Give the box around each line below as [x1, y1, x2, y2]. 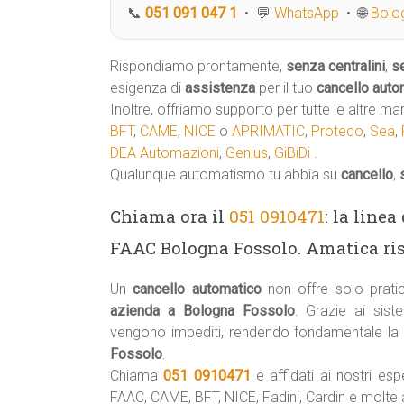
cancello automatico [133, 280, 262, 298]
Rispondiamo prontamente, [110, 58, 286, 75]
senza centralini [286, 58, 385, 75]
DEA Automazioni [110, 144, 219, 161]
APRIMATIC [232, 123, 305, 140]
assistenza [185, 79, 255, 96]
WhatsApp [274, 5, 339, 22]
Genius [225, 144, 268, 161]
